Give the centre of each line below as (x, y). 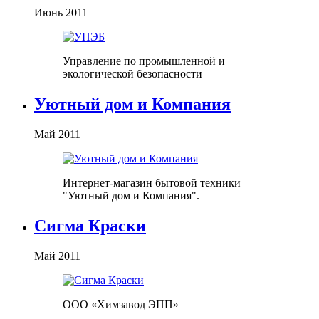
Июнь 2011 (61, 13)
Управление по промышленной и (144, 61)
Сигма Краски (90, 226)
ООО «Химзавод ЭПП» (121, 305)
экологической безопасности (132, 74)
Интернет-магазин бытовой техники (152, 183)
